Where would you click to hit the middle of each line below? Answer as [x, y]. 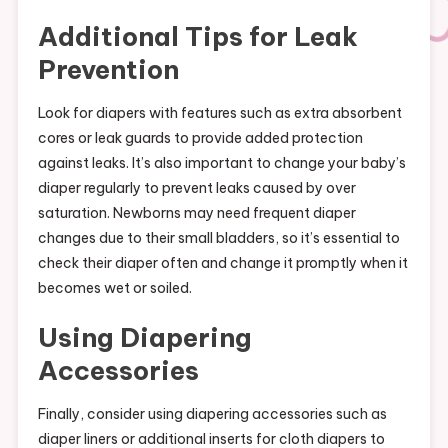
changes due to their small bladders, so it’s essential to [218, 237]
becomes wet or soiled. [114, 287]
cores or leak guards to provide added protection [200, 137]
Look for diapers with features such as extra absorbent [219, 112]
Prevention [108, 69]
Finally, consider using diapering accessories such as [212, 413]
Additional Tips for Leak [197, 36]
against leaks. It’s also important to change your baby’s [221, 162]
